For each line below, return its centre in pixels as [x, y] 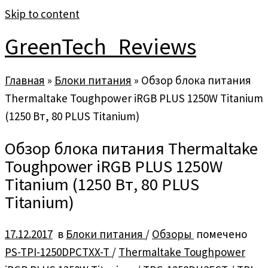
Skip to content [42, 14]
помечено [220, 234]
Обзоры [173, 234]
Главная [25, 80]
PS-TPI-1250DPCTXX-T [58, 252]
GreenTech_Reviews [100, 47]
